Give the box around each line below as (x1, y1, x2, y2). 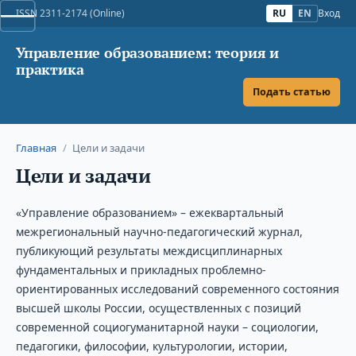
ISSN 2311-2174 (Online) (16, 6, 126, 20)
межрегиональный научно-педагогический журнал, (15, 223, 303, 239)
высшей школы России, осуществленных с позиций (15, 300, 301, 315)
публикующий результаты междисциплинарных (15, 242, 282, 258)
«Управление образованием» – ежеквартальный (15, 204, 284, 220)
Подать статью (252, 85, 331, 99)
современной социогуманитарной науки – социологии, (15, 319, 319, 335)
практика (16, 60, 84, 79)
